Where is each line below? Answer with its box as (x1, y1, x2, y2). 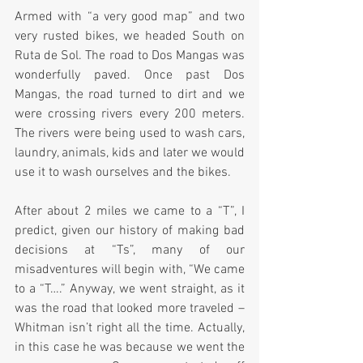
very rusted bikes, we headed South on (15, 28, 245, 45)
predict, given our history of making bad (15, 223, 245, 240)
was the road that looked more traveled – (15, 301, 245, 318)
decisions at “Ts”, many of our (15, 242, 245, 259)
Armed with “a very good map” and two (15, 9, 245, 26)
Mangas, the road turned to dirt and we (15, 87, 245, 104)
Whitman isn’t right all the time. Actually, (15, 320, 245, 337)
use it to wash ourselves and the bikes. (15, 164, 237, 181)
